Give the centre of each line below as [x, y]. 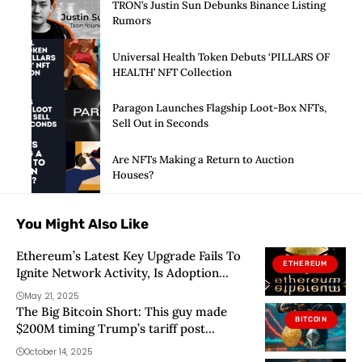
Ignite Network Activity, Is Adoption [118, 272]
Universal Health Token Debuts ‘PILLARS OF [221, 57]
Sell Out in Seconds [160, 124]
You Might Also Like [82, 223]
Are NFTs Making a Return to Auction [203, 160]
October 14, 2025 [59, 351]
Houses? [133, 175]
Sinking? [40, 289]
